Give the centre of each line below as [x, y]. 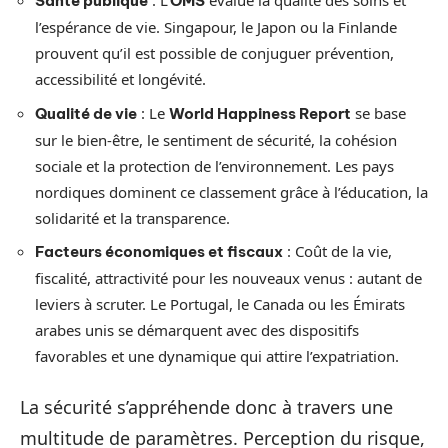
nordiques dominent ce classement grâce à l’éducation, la [231, 191]
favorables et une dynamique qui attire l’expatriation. [217, 356]
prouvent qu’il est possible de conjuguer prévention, [214, 53]
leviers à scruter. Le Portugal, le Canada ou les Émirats [220, 304]
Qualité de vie [86, 113]
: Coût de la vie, [337, 251]
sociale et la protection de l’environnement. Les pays [214, 165]
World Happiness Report [260, 113]
